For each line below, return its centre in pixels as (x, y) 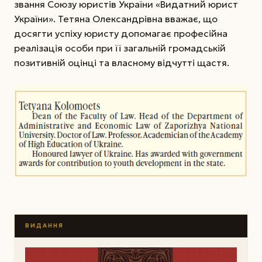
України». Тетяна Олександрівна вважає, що (116, 18)
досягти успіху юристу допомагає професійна (121, 33)
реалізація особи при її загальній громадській (120, 48)
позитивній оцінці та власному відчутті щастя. (122, 62)
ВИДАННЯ (44, 226)
